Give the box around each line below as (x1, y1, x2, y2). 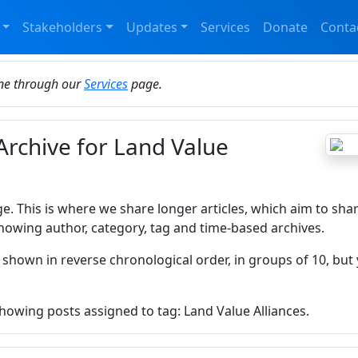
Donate (263, 18, 308, 37)
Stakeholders (22, 18, 103, 37)
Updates (125, 18, 177, 37)
